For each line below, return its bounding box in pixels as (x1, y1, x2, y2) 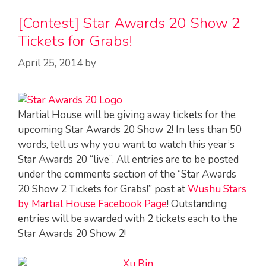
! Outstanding (167, 197, 227, 211)
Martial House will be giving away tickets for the (18, 108, 236, 122)
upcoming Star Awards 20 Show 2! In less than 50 (18, 123, 242, 137)
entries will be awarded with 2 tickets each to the (18, 212, 237, 226)
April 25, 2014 (18, 56, 83, 70)
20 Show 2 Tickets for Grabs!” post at (18, 182, 188, 196)
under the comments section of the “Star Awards (18, 167, 236, 181)
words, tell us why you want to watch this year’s (18, 138, 235, 151)
